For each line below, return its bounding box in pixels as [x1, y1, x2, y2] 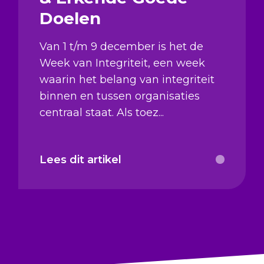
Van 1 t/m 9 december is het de [39, 39, 203, 53]
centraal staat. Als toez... [39, 105, 164, 119]
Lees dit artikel [39, 153, 121, 166]
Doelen [39, 8, 101, 28]
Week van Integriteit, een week [39, 56, 205, 70]
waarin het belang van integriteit [39, 72, 214, 86]
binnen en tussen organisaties [39, 89, 200, 103]
